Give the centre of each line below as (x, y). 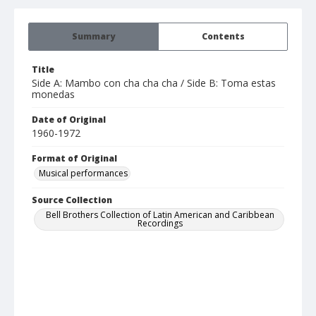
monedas (53, 95)
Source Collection (72, 200)
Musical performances (83, 174)
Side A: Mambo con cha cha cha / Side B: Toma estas (154, 83)
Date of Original (69, 120)
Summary (93, 37)
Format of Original (74, 159)
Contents (223, 37)
